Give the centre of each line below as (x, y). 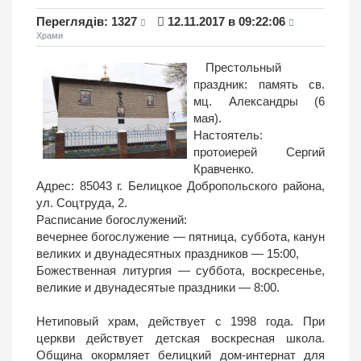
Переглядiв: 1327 (87, 21)
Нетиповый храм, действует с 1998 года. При (180, 321)
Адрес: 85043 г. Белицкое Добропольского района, (180, 185)
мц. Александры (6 (259, 101)
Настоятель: (228, 135)
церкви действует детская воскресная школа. (180, 338)
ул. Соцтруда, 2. (82, 202)
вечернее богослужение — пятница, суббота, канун (180, 236)
